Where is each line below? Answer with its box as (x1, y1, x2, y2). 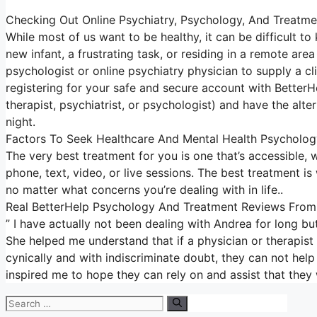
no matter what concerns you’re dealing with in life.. (6, 183, 283, 197)
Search (5, 295, 45, 309)
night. (6, 115, 35, 129)
